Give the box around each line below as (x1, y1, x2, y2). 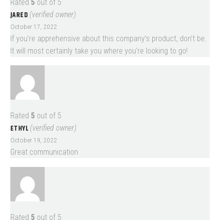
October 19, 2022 (10, 136, 57, 144)
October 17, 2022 (10, 22, 57, 30)
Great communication (10, 147, 78, 157)
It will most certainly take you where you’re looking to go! (10, 46, 188, 55)
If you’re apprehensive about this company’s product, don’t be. (10, 33, 207, 43)
